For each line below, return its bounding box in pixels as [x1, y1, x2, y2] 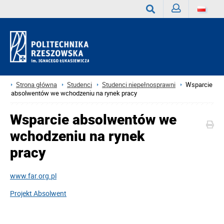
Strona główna [16, 80, 57, 89]
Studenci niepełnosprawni [102, 80, 175, 89]
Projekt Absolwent [10, 188, 66, 198]
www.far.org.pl [10, 171, 56, 180]
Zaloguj [171, 22, 194, 31]
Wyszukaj [146, 23, 175, 32]
